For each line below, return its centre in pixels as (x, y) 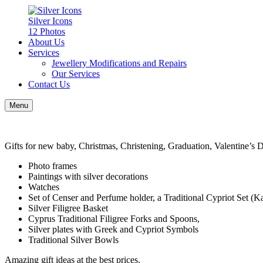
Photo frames (53, 166)
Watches (44, 187)
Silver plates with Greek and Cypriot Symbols (113, 230)
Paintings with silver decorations (88, 177)
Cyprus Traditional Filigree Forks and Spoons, (114, 219)
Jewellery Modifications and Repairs (119, 63)
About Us (46, 42)
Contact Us (49, 85)
